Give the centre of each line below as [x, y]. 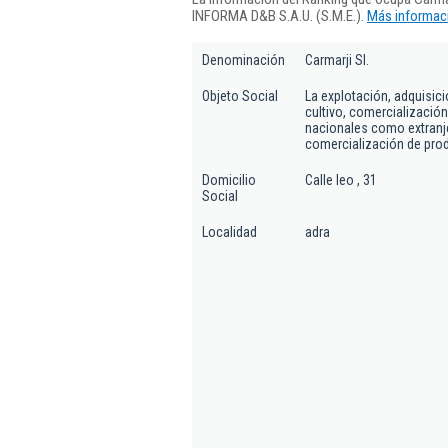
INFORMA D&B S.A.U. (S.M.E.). [279, 15]
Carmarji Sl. [337, 60]
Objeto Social [240, 96]
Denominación [243, 60]
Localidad [229, 232]
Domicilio [229, 180]
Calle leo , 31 [341, 180]
